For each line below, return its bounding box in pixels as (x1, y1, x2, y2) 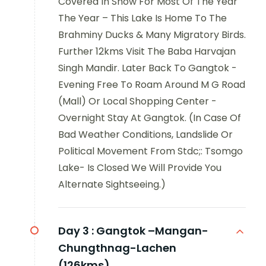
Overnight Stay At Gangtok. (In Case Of (58, 110, 241, 125)
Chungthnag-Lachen (58, 240, 176, 255)
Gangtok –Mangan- (96, 223, 208, 238)
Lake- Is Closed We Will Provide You (58, 160, 221, 175)
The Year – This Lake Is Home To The (58, 11, 227, 25)
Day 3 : (58, 223, 94, 238)
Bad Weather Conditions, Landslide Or (58, 127, 233, 141)
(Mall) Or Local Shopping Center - (58, 94, 217, 108)
